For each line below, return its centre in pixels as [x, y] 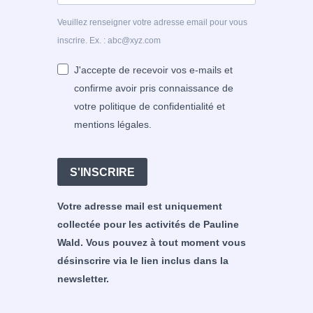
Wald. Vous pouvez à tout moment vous [151, 243]
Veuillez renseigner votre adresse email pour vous [152, 23]
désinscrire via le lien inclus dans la [143, 261]
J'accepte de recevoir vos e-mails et [153, 70]
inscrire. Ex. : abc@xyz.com [109, 41]
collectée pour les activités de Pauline [148, 225]
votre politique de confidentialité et [149, 107]
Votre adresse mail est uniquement [139, 206]
